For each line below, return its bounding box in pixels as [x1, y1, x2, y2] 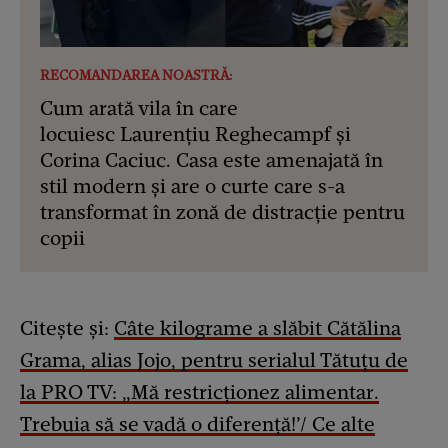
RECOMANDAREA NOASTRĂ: [40, 67, 232, 85]
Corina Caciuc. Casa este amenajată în [40, 148, 383, 173]
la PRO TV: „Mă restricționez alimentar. [20, 380, 379, 405]
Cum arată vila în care [40, 96, 238, 121]
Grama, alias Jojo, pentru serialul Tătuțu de [20, 348, 408, 373]
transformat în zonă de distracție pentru [40, 200, 405, 225]
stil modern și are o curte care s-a [40, 174, 345, 199]
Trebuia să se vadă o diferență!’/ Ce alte [20, 412, 375, 437]
